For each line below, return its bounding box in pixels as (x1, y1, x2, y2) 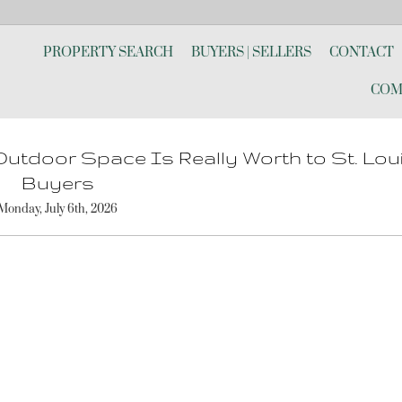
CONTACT (329, 44, 394, 61)
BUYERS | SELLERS (191, 44, 311, 61)
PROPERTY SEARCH (43, 44, 173, 61)
